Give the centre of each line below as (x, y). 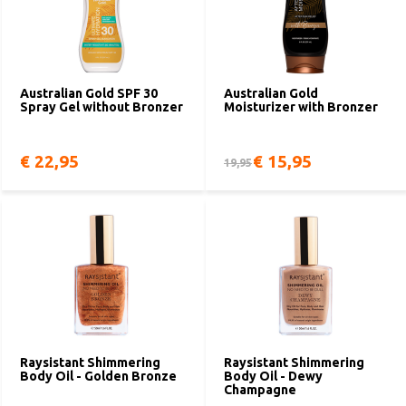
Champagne (260, 390)
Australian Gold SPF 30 (89, 93)
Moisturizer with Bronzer (301, 107)
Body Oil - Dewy (273, 376)
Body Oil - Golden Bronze (98, 376)
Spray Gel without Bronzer (101, 107)
